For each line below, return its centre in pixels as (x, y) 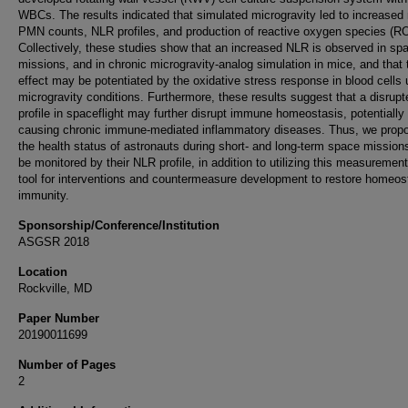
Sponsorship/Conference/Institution (119, 225)
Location (43, 272)
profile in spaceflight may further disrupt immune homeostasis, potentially (211, 113)
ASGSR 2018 (54, 242)
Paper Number (59, 318)
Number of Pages (67, 365)
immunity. (44, 195)
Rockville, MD (55, 288)
